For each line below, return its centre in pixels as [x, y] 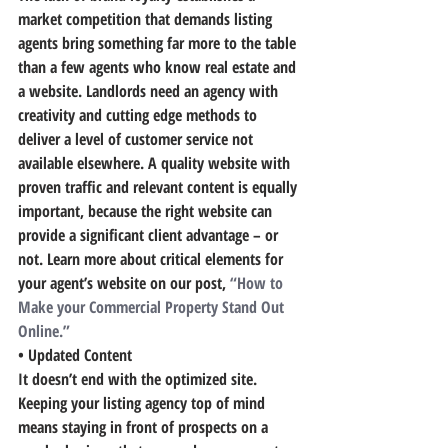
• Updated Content [75, 355]
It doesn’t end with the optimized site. [139, 379]
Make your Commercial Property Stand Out [153, 307]
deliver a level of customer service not [137, 139]
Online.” [44, 331]
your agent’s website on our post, [124, 283]
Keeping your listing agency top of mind [143, 403]
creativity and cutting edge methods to [139, 115]
